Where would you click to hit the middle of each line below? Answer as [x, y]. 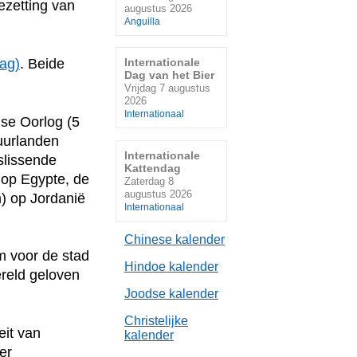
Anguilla [142, 21]
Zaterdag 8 [149, 181]
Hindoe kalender [171, 266]
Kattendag [153, 168]
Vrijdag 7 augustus [167, 88]
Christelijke [156, 320]
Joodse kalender [171, 293]
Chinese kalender [175, 239]
